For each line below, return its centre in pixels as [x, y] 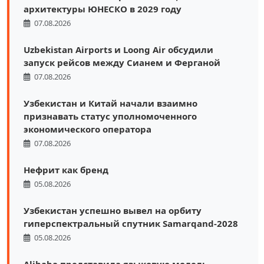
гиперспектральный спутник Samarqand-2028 [131, 223]
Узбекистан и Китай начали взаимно [110, 103]
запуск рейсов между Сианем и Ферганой [122, 62]
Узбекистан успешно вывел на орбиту [113, 210]
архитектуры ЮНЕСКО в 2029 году [103, 9]
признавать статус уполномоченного [110, 116]
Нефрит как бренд [66, 169]
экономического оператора [88, 129]
